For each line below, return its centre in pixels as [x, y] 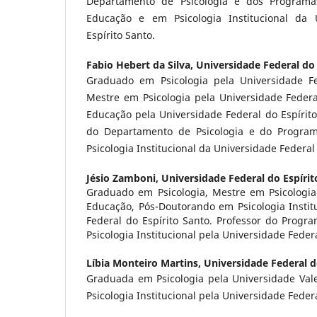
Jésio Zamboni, [124, 178]
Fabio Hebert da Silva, [141, 64]
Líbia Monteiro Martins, [145, 263]
